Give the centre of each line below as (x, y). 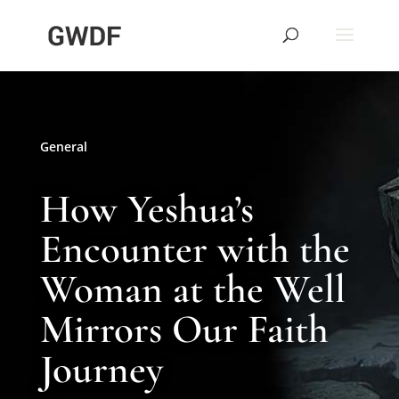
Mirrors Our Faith (184, 329)
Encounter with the (195, 249)
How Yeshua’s (147, 209)
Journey (101, 369)
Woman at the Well (192, 289)
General (63, 147)
